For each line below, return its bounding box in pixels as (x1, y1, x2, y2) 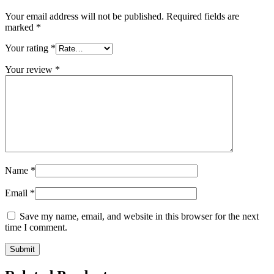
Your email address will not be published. (5, 11, 164, 22)
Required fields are (166, 11, 239, 22)
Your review (5, 64, 55, 75)
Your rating (5, 43, 51, 54)
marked (5, 22, 36, 33)
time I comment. (5, 222, 67, 233)
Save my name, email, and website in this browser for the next (20, 211, 259, 222)
